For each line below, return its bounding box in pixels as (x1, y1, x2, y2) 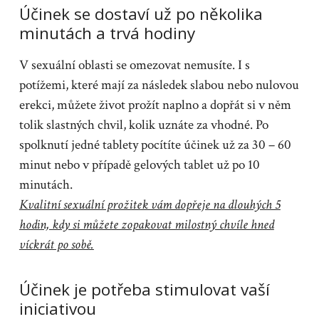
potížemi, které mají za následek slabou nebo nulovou (19, 75, 299, 94)
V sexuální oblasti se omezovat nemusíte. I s (19, 56, 250, 74)
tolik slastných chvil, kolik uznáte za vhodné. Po (19, 115, 268, 134)
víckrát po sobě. (19, 235, 94, 253)
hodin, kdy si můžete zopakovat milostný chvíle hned (19, 215, 274, 234)
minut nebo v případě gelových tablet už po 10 (19, 155, 260, 174)
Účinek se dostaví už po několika (19, 2, 263, 25)
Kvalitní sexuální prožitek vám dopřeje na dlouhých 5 (19, 195, 281, 214)
